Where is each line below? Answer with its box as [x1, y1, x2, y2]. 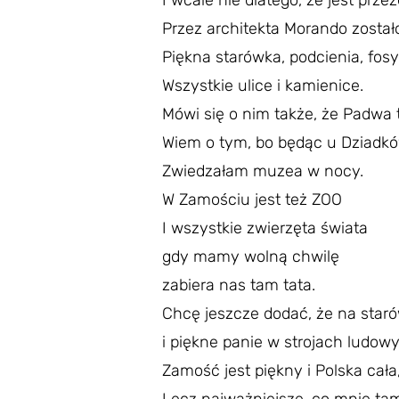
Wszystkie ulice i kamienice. [162, 76, 363, 95]
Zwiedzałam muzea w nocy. [162, 161, 363, 181]
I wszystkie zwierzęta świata [162, 218, 368, 238]
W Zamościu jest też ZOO [162, 190, 342, 209]
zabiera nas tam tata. [162, 275, 315, 295]
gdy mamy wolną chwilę [162, 247, 339, 266]
